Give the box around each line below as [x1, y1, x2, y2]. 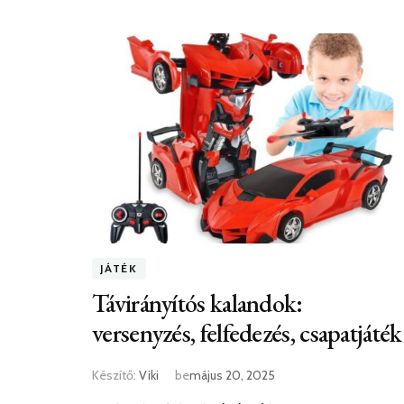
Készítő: [92, 367, 139, 384]
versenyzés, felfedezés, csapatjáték [92, 317, 402, 350]
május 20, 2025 [189, 367, 275, 384]
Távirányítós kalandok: [92, 287, 303, 320]
